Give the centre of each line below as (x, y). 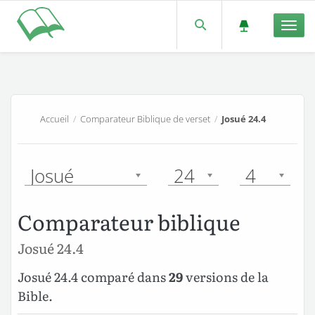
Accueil (54, 118)
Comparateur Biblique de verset (145, 118)
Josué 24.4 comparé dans (93, 277)
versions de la (226, 277)
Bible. (35, 296)
